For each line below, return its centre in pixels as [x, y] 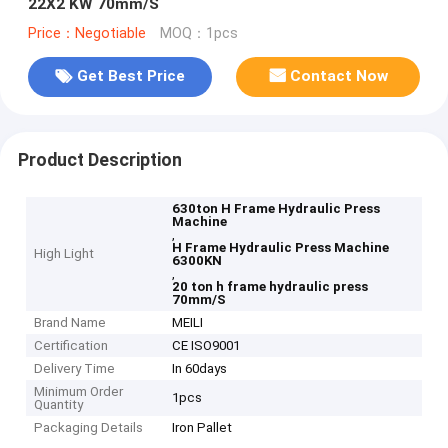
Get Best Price [130, 76]
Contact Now [339, 76]
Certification [71, 346]
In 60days [200, 369]
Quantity [59, 405]
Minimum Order [79, 392]
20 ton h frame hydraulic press [270, 287]
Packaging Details [89, 428]
